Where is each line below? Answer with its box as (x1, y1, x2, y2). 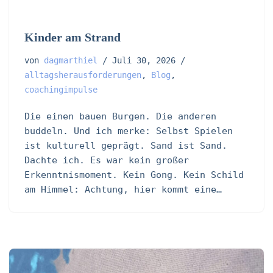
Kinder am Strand (24, 30, 121, 44)
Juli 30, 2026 (112, 55, 175, 66)
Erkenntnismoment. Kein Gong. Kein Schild (24, 169, 244, 181)
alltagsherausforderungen (24, 70, 141, 80)
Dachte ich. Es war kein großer (24, 155, 189, 166)
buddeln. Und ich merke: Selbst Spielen (24, 126, 233, 137)
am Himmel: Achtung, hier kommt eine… (24, 184, 227, 196)
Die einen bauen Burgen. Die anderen (24, 111, 216, 122)
